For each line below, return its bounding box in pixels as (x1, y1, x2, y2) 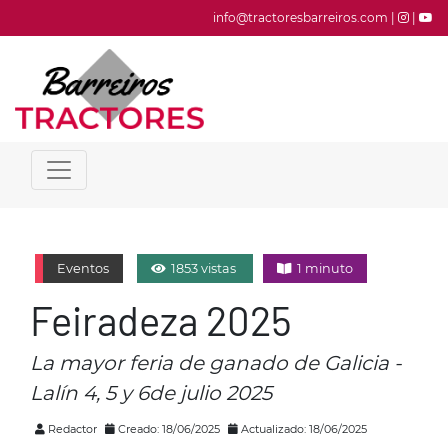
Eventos (57, 261, 109, 276)
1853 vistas (168, 261, 239, 276)
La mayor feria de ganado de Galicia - (30, 351, 402, 375)
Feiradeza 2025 (30, 296, 292, 344)
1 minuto (294, 261, 353, 276)
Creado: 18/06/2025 (115, 422, 223, 436)
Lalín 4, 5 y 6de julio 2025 (30, 381, 272, 405)
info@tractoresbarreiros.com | (213, 10, 398, 25)
